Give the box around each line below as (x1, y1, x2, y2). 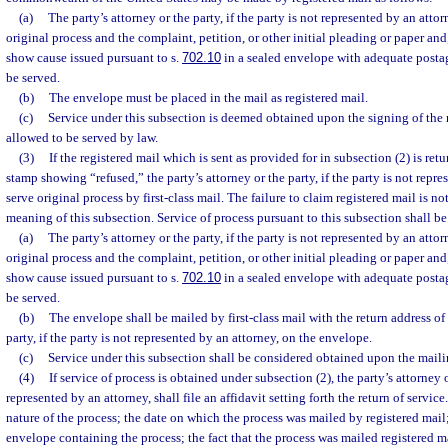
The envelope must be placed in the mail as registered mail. (48, 90, 368, 105)
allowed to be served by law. (6, 130, 158, 145)
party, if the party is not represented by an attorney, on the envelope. (6, 330, 372, 345)
